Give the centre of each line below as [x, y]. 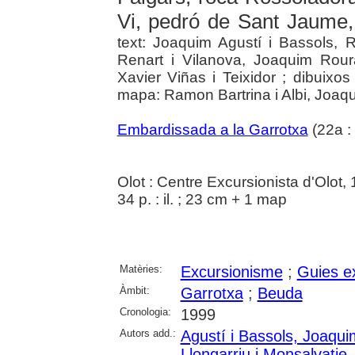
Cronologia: [145, 311]
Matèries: [141, 269]
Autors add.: [147, 333]
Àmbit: [134, 290]
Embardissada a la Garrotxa [212, 129]
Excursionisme [231, 271]
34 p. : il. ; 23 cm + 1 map [202, 199]
